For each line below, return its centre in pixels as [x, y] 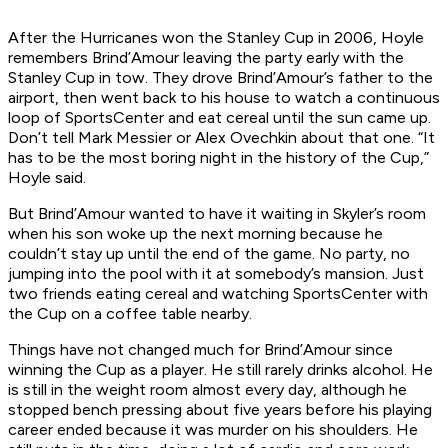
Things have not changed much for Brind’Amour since [200, 350]
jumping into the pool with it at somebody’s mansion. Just [216, 274]
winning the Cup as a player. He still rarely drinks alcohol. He [220, 370]
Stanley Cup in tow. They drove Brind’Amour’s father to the [220, 78]
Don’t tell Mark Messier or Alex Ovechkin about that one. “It [221, 138]
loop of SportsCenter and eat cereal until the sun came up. [219, 118]
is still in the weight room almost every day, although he [207, 390]
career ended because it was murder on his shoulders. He [213, 430]
